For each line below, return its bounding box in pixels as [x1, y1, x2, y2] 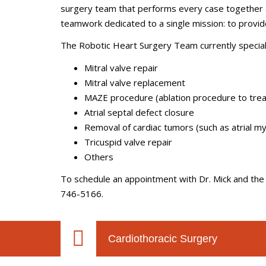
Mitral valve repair [84, 61, 158, 74]
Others [84, 150, 113, 163]
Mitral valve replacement [84, 76, 185, 88]
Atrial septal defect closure [84, 106, 194, 118]
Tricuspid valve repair [84, 135, 172, 148]
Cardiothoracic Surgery [108, 232, 217, 245]
